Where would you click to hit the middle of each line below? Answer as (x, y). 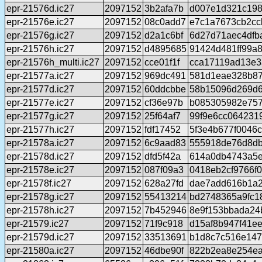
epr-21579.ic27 (38, 224)
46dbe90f (164, 251)
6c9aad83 (165, 143)
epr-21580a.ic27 (40, 251)
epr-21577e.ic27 (40, 103)
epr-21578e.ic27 (40, 170)
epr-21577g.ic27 (40, 116)
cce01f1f (162, 63)
